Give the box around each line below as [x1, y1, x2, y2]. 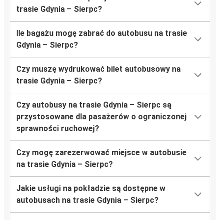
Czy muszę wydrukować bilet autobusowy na [16, 64, 181, 74]
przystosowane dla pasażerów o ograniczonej [16, 112, 187, 122]
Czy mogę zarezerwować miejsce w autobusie [16, 148, 187, 158]
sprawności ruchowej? [16, 124, 99, 134]
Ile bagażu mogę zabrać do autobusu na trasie [16, 28, 187, 38]
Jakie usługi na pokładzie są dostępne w [16, 184, 165, 193]
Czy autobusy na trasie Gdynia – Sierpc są [16, 100, 171, 110]
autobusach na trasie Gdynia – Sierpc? [16, 195, 159, 205]
